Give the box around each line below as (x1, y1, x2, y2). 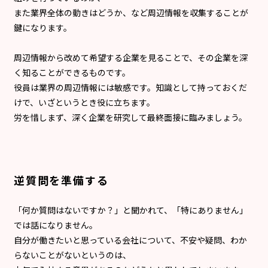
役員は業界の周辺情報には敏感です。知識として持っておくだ (14, 81, 247, 93)
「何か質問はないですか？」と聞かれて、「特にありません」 (14, 203, 248, 216)
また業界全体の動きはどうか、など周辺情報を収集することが (14, 6, 248, 19)
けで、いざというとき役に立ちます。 (14, 96, 155, 108)
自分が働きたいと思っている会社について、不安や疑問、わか (14, 233, 247, 246)
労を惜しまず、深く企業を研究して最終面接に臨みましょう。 (14, 111, 247, 123)
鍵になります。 (14, 21, 72, 33)
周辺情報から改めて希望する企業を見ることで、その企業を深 (14, 51, 248, 63)
